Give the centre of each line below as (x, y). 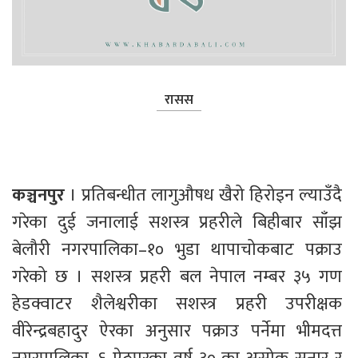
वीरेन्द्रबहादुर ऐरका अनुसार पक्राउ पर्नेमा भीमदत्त (179, 332)
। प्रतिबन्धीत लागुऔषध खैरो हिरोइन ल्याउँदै (208, 196)
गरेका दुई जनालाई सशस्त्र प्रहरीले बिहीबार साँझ (179, 223)
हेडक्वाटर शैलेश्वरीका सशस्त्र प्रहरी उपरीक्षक (179, 304)
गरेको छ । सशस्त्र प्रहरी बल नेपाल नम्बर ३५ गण (179, 277)
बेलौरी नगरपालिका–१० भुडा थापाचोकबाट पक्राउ (179, 250)
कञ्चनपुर (41, 196)
